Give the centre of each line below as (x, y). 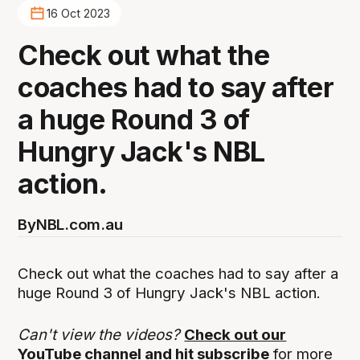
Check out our (235, 334)
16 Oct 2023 (78, 14)
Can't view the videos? (101, 334)
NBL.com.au (79, 224)
